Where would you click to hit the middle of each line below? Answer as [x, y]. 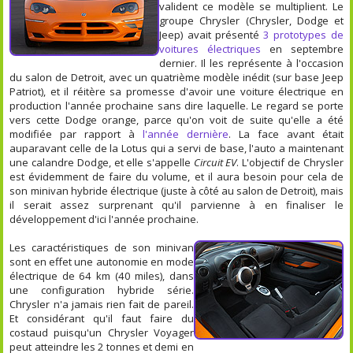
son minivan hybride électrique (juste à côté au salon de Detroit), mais [176, 190]
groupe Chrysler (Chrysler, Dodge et [251, 20]
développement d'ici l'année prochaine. [104, 219]
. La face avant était [286, 134]
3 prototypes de [303, 34]
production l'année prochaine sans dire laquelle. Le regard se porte [176, 105]
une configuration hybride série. [102, 290]
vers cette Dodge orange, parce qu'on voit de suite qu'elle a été [176, 119]
